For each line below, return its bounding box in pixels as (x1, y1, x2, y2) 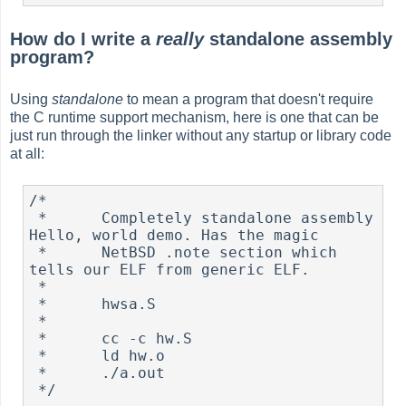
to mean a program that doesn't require (123, 92, 374, 108)
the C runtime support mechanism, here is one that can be (10, 110, 380, 126)
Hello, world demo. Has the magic (29, 226, 320, 244)
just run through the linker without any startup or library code (10, 128, 392, 144)
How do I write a (10, 29, 157, 50)
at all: (10, 146, 45, 162)
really (156, 29, 205, 50)
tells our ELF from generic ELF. (29, 260, 311, 278)
